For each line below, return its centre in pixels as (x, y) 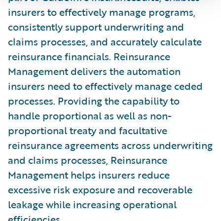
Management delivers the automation (94, 71)
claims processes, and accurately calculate (105, 41)
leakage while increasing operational (92, 204)
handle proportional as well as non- (90, 115)
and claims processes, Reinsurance (88, 160)
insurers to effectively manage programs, (102, 12)
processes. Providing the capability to (94, 101)
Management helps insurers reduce (89, 175)
